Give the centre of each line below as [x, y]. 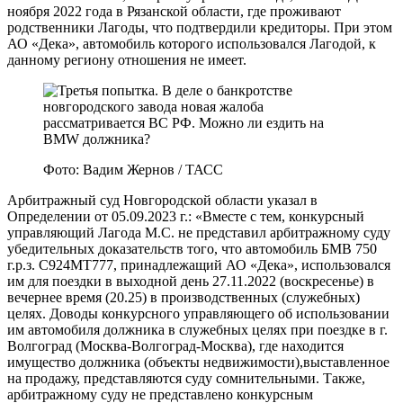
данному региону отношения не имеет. [127, 60]
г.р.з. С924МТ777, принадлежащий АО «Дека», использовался [199, 265]
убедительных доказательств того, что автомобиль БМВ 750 [192, 249]
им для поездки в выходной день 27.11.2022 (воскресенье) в [191, 282]
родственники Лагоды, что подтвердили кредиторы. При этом [200, 28]
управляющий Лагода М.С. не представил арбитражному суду [199, 233]
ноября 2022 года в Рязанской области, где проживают [174, 12]
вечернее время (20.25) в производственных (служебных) [184, 298]
